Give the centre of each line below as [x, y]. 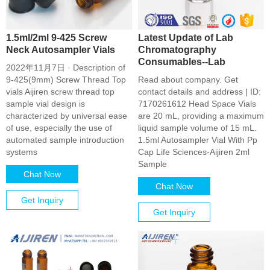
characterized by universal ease [67, 116]
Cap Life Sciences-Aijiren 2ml [194, 152]
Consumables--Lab [182, 61]
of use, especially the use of [59, 128]
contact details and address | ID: [199, 92]
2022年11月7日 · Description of [66, 67]
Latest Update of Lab [186, 37]
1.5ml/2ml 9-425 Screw [56, 37]
